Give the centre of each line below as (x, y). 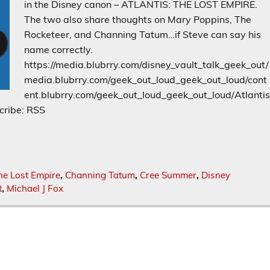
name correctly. (59, 50)
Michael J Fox (35, 189)
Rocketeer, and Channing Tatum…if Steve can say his (143, 35)
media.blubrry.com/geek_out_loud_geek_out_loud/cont (146, 80)
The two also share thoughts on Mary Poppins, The (138, 20)
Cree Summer (168, 175)
